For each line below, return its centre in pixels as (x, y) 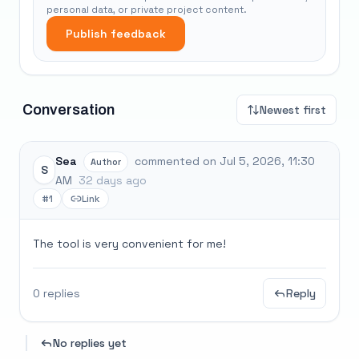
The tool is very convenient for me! (129, 244)
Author (106, 162)
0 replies (56, 293)
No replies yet (90, 343)
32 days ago (113, 180)
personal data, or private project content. (147, 10)
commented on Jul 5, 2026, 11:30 (225, 161)
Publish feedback (116, 34)
